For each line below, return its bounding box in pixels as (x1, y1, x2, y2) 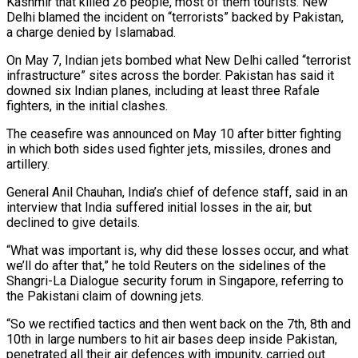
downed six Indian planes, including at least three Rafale (6, 82, 320, 98)
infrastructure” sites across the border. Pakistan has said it (6, 67, 334, 83)
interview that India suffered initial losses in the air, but (6, 199, 312, 215)
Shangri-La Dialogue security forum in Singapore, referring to (6, 272, 344, 288)
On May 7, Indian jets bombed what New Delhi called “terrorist (6, 52, 351, 68)
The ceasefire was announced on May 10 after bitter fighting (6, 125, 341, 141)
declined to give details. (6, 214, 140, 230)
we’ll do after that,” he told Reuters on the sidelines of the (6, 257, 326, 273)
